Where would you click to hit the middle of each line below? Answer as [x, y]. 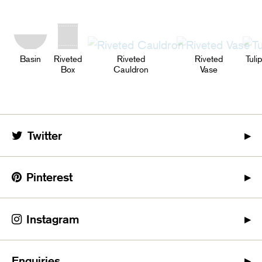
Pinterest [50, 177]
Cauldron [131, 70]
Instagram [53, 219]
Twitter [45, 135]
